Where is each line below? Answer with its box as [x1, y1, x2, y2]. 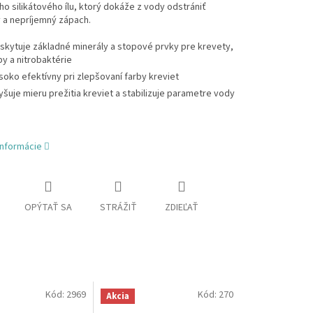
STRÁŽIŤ [99, 201, 137, 215]
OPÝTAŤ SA [24, 201, 72, 215]
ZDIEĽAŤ [164, 201, 198, 215]
